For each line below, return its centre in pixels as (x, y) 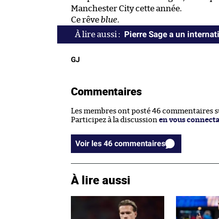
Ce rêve (86, 20)
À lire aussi (101, 180)
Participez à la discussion (115, 120)
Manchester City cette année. (126, 8)
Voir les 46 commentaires (140, 143)
